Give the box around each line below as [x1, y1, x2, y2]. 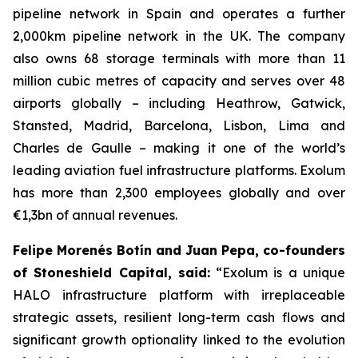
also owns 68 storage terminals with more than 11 [13, 50, 345, 66]
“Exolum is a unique [209, 265, 346, 280]
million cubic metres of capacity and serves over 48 [13, 73, 345, 89]
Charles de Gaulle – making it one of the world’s [13, 140, 345, 156]
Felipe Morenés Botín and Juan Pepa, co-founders [13, 242, 345, 258]
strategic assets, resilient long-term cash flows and [13, 309, 345, 325]
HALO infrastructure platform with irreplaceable [13, 287, 345, 303]
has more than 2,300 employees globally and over [13, 185, 345, 201]
